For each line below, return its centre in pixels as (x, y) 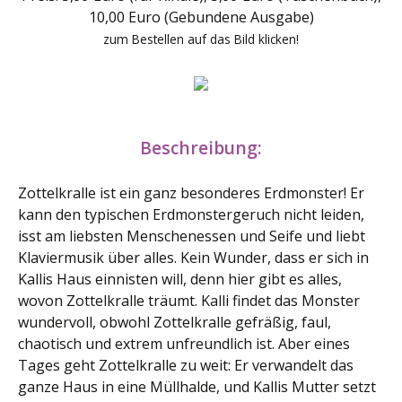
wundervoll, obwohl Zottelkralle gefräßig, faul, (175, 322)
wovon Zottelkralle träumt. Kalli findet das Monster (189, 301)
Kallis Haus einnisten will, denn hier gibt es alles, (180, 279)
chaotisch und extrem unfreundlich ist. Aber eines (184, 344)
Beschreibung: (201, 148)
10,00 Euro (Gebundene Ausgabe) (201, 17)
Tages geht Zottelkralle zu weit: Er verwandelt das (186, 365)
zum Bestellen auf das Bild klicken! (201, 39)
